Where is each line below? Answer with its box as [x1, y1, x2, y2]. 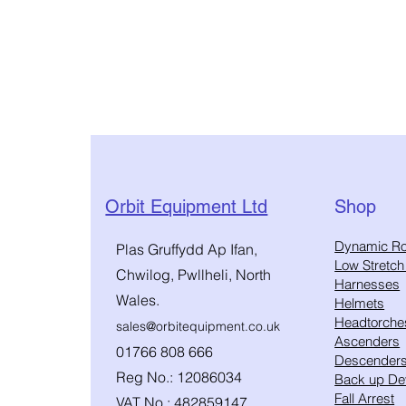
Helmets [334, 295, 385, 313]
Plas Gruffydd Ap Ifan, [116, 240, 258, 259]
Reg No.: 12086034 [116, 368, 243, 387]
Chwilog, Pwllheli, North [116, 266, 272, 285]
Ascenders [334, 333, 401, 351]
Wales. [116, 291, 160, 310]
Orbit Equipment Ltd [105, 196, 268, 218]
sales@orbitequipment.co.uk [116, 318, 281, 335]
